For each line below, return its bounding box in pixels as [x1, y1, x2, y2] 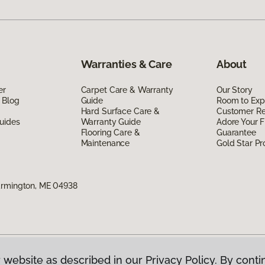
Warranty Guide [80, 117, 141, 127]
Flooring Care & [80, 127, 140, 137]
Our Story [216, 85, 253, 95]
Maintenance [80, 138, 130, 148]
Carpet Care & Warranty [80, 85, 173, 95]
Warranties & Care [80, 57, 172, 70]
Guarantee [216, 127, 256, 137]
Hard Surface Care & [80, 106, 160, 116]
